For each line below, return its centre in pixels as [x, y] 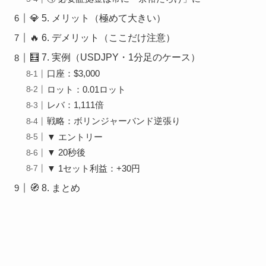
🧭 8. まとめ [55, 187]
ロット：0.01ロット [87, 89]
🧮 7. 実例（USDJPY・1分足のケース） [115, 57]
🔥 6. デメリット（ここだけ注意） [103, 38]
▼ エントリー [75, 137]
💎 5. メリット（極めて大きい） [98, 18]
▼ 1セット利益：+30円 [94, 168]
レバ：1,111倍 [76, 105]
